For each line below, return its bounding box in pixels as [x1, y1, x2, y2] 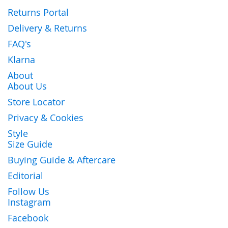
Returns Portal [8, 6, 69, 18]
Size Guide [8, 137, 52, 150]
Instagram [8, 195, 51, 208]
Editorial [8, 169, 43, 182]
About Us [8, 79, 47, 92]
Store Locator [8, 95, 65, 108]
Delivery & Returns [8, 21, 87, 34]
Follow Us [8, 185, 49, 197]
